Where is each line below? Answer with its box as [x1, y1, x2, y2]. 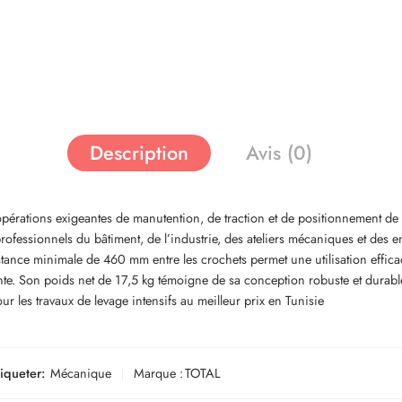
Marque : [134, 363, 183, 382]
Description [90, 139, 188, 167]
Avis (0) [246, 139, 312, 167]
